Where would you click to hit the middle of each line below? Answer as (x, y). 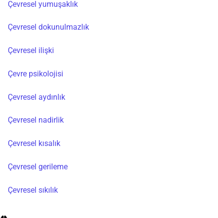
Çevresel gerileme (38, 167)
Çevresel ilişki (31, 51)
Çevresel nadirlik (36, 120)
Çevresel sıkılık (33, 190)
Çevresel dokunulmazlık (48, 27)
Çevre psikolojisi (36, 73)
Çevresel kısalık (34, 144)
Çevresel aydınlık (36, 97)
